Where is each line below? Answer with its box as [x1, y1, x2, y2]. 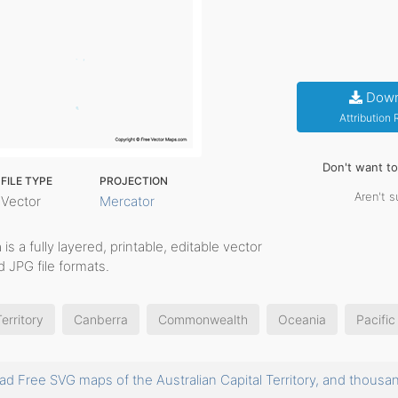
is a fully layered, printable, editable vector [2, 238, 262, 255]
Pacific [356, 312, 395, 327]
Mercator [99, 193, 155, 210]
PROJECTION [99, 174, 169, 187]
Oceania [278, 312, 326, 327]
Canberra [74, 312, 128, 327]
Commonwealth [158, 312, 248, 327]
